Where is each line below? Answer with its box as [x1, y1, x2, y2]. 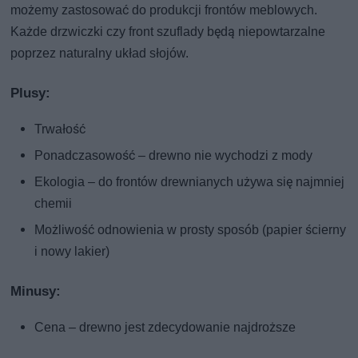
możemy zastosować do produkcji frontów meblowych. [10, 2, 318, 18]
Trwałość [34, 121, 86, 137]
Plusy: [10, 84, 51, 101]
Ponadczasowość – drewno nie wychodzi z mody [34, 147, 313, 163]
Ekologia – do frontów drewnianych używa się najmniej [34, 173, 345, 189]
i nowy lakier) [34, 243, 110, 259]
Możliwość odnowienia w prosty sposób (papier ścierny [34, 221, 347, 237]
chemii [34, 195, 73, 211]
